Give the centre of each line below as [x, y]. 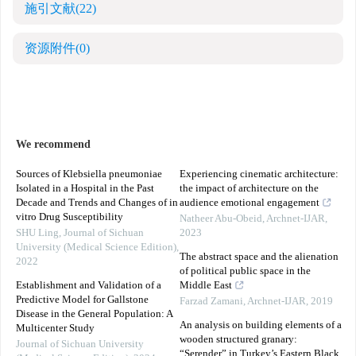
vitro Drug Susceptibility [70, 217]
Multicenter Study [55, 329]
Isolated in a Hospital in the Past [85, 189]
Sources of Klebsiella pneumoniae [89, 174]
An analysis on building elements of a [261, 325]
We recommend [53, 145]
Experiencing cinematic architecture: [259, 174]
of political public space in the [245, 271]
